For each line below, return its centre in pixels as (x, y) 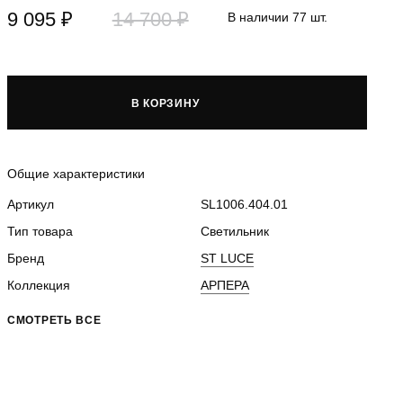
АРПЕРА (225, 285)
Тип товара (40, 231)
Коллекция (39, 285)
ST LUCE (227, 258)
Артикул (31, 204)
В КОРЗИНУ (165, 103)
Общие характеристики (76, 174)
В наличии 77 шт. (278, 17)
